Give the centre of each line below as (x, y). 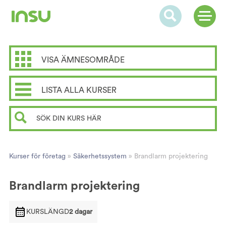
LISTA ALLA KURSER (79, 90)
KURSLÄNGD (47, 212)
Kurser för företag (37, 156)
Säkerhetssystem (100, 156)
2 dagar (80, 212)
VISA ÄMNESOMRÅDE (83, 60)
